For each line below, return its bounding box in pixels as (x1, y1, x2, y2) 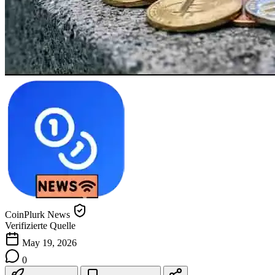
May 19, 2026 (22, 237, 77, 248)
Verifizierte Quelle (5, 220, 76, 231)
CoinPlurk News (5, 209, 70, 220)
